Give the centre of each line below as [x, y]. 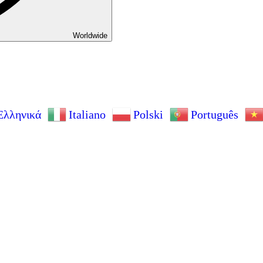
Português [215, 114]
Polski [148, 114]
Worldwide [90, 36]
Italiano [87, 114]
